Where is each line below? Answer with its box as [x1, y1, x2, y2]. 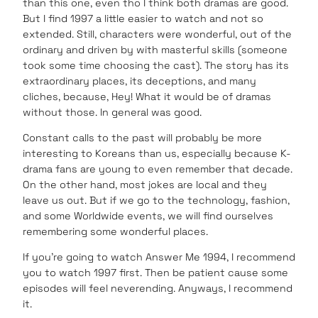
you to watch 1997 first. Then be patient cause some [23, 266, 288, 280]
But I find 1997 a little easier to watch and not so [23, 11, 263, 25]
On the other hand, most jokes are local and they [23, 178, 267, 192]
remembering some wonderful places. [23, 225, 208, 238]
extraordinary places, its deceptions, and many [23, 74, 256, 87]
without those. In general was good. [23, 105, 202, 119]
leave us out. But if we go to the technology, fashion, [23, 194, 290, 207]
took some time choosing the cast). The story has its [23, 58, 289, 72]
